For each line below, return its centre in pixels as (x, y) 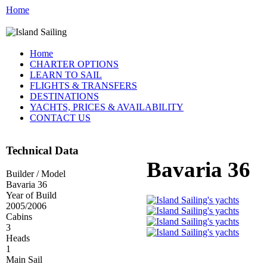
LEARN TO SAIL (66, 75)
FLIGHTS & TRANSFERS (83, 86)
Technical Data (42, 151)
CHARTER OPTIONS (74, 64)
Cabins (19, 216)
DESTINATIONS (64, 97)
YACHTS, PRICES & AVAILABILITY (107, 107)
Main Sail (24, 259)
